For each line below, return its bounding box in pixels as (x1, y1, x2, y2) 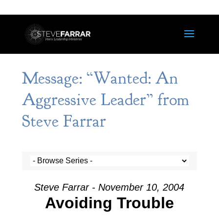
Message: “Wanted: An (22, 67, 178, 89)
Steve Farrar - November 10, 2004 (34, 182, 185, 193)
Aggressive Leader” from (22, 89, 189, 110)
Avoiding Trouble (44, 194, 174, 212)
